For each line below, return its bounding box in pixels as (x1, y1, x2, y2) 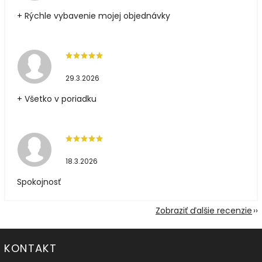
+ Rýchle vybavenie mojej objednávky (17, 10, 170, 22)
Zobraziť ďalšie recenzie (156, 205, 252, 217)
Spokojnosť (17, 176, 61, 188)
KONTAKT (4, 241, 57, 256)
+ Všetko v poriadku (17, 93, 96, 105)
